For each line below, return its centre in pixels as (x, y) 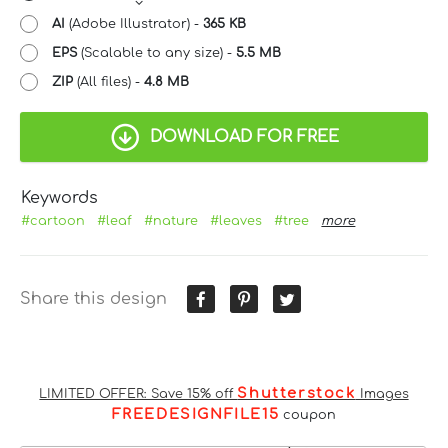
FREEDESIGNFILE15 (195, 413)
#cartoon (53, 220)
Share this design (93, 298)
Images (382, 393)
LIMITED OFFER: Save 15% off (138, 393)
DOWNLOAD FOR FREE (244, 136)
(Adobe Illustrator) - (134, 23)
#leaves (236, 220)
